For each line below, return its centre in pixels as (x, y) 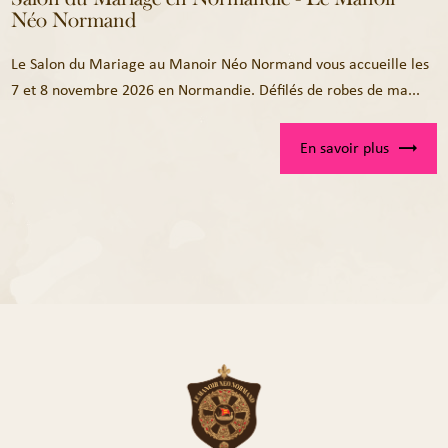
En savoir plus (344, 148)
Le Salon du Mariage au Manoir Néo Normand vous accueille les (220, 64)
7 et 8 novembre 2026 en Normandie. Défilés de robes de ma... (216, 90)
